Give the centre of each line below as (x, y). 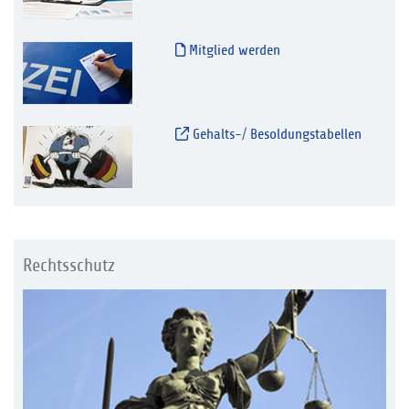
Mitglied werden (232, 51)
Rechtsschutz (69, 266)
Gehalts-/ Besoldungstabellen (275, 135)
